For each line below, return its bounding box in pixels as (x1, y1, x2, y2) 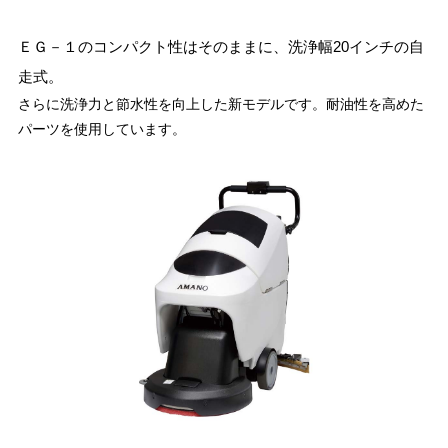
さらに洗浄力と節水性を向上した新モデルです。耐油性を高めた (17, 96, 424, 112)
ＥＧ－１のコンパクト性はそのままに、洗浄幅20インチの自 (17, 38, 424, 55)
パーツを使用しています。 (17, 121, 186, 137)
